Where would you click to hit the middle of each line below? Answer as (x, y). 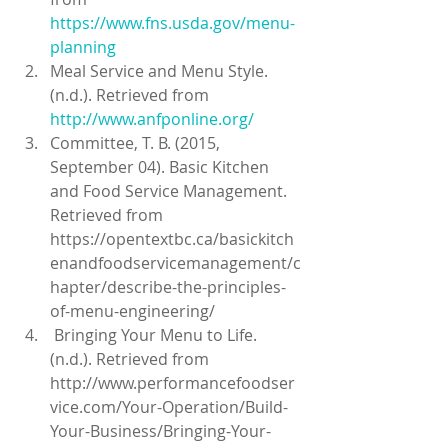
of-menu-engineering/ (136, 311)
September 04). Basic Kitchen (161, 167)
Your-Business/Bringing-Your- (160, 431)
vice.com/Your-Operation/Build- (169, 407)
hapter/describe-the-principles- (168, 287)
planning (83, 47)
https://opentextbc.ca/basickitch (172, 239)
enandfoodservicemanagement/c (175, 263)
